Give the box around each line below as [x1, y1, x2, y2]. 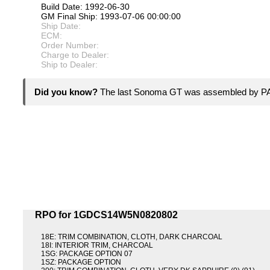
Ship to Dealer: [41, 60, 98, 70]
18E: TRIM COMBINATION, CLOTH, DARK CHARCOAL [41, 233, 222, 242]
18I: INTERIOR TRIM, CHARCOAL [41, 241, 153, 250]
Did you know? [34, 87, 100, 98]
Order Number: [41, 40, 99, 51]
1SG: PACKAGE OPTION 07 [41, 250, 133, 259]
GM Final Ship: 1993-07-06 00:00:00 [41, 11, 181, 22]
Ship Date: [41, 21, 81, 31]
